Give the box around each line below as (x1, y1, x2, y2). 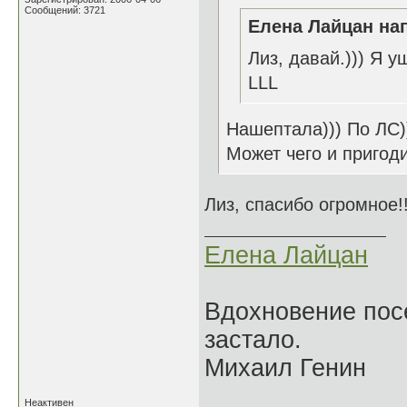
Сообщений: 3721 (25, 5, 105, 15)
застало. (204, 326, 302, 353)
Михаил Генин (204, 354, 366, 382)
